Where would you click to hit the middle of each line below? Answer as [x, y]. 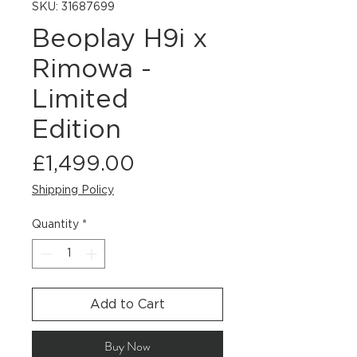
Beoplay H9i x [120, 39]
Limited [80, 100]
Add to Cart [127, 305]
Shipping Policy [73, 191]
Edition [76, 130]
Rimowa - [92, 70]
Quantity [55, 225]
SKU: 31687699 [73, 8]
